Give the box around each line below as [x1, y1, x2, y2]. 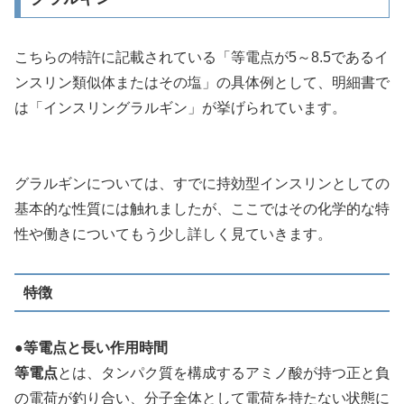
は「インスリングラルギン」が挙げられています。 [14, 99, 346, 115]
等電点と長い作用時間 [23, 340, 168, 356]
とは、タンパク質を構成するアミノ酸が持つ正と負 [58, 365, 390, 381]
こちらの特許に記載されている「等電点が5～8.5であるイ [14, 49, 389, 65]
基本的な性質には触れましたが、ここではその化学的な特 [14, 201, 390, 217]
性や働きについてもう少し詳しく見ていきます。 [14, 226, 332, 243]
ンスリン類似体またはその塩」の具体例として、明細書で [14, 74, 390, 90]
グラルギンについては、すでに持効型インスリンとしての [14, 176, 390, 192]
